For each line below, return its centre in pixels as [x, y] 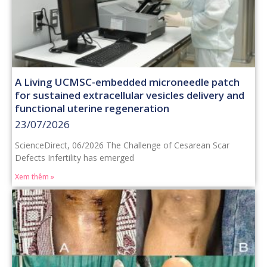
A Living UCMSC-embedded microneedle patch [127, 82]
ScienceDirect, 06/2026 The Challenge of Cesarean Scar [122, 145]
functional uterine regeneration [92, 108]
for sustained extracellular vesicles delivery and [130, 95]
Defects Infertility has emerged [74, 157]
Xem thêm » [35, 176]
